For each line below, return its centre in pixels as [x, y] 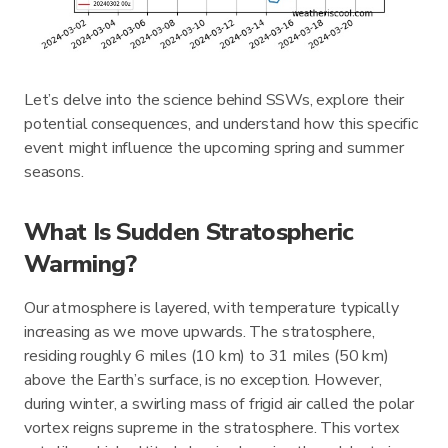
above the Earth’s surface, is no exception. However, [203, 379]
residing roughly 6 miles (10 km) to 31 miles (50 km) [206, 355]
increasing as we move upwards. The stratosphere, [199, 331]
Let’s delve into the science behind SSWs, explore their [214, 99]
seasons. [54, 171]
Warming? [80, 263]
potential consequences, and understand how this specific [221, 123]
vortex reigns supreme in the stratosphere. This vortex [212, 427]
